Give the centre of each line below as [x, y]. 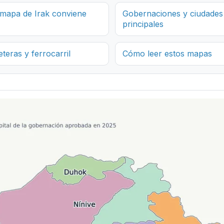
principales [143, 24]
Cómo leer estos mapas [167, 53]
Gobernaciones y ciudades [172, 13]
